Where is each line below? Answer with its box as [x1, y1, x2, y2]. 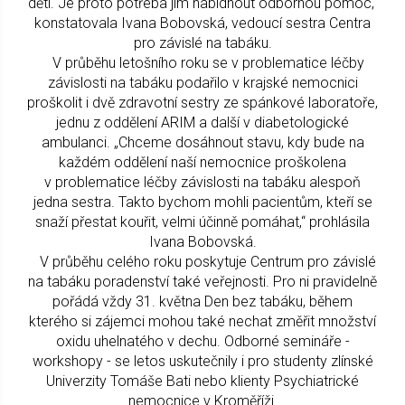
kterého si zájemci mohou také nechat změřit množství [29, 312, 376, 330]
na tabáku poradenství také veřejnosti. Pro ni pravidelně [28, 272, 377, 290]
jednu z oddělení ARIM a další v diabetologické [56, 113, 349, 131]
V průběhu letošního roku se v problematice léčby [41, 53, 364, 71]
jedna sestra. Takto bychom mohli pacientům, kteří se [33, 193, 372, 211]
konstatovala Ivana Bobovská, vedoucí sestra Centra [34, 14, 371, 32]
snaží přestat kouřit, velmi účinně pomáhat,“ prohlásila [35, 212, 370, 231]
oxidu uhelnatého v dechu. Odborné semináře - [55, 332, 350, 350]
